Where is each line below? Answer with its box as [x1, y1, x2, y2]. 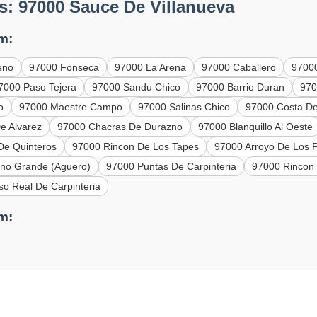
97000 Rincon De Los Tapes [72, 141, 200, 153]
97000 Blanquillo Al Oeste [198, 121, 313, 133]
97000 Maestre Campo [19, 101, 123, 113]
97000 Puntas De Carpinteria [106, 161, 237, 173]
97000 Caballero [202, 62, 277, 74]
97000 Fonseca [29, 62, 100, 74]
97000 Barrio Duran [196, 81, 285, 93]
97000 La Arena [115, 62, 187, 74]
